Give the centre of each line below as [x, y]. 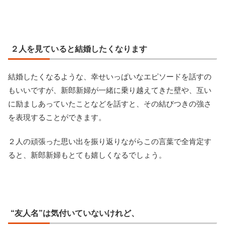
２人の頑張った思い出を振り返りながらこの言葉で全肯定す [110, 141]
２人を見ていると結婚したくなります [79, 49]
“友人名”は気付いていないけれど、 [75, 213]
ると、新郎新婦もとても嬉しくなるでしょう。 [87, 155]
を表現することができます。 [57, 117]
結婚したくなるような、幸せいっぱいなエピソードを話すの [110, 76]
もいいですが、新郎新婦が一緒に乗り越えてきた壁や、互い [110, 90]
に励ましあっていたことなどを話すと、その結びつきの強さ [110, 103]
